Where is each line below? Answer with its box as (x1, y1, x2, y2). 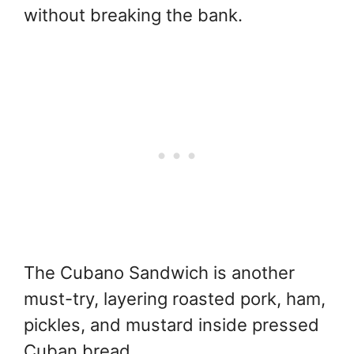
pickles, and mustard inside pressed (24, 314, 319, 336)
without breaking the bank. (24, 5, 243, 26)
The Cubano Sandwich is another (24, 262, 295, 284)
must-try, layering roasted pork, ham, (24, 288, 326, 310)
